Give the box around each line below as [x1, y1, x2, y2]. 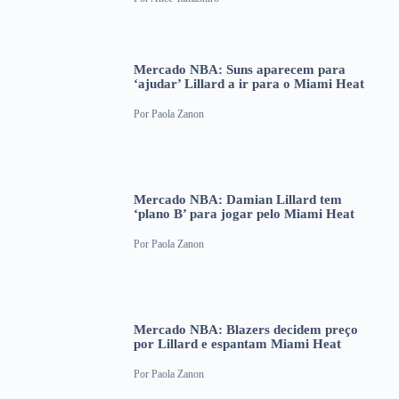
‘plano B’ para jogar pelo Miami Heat [134, 206, 354, 221]
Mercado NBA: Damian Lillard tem [134, 191, 342, 207]
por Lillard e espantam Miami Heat [134, 336, 341, 351]
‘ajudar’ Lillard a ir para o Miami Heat [134, 76, 364, 91]
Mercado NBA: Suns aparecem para [134, 61, 346, 77]
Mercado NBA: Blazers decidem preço [134, 322, 358, 337]
